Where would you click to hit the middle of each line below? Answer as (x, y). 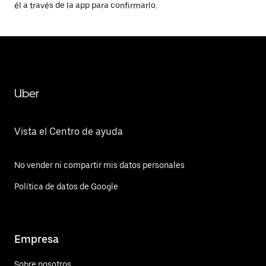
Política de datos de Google (66, 186)
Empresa (37, 239)
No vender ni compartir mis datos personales (99, 165)
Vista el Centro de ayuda (69, 132)
